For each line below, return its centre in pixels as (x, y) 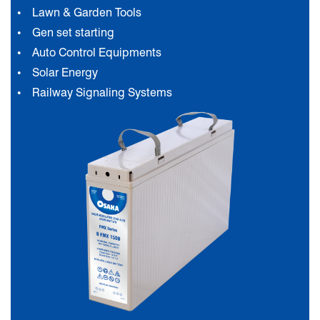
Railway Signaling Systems (102, 93)
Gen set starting (73, 33)
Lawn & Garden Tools (87, 13)
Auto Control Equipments (97, 53)
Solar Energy (65, 73)
